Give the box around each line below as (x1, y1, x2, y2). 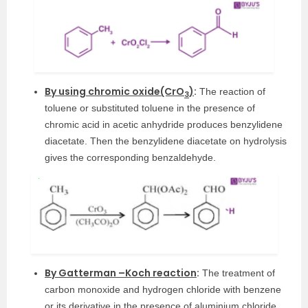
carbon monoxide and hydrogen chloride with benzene (45, 284, 281, 296)
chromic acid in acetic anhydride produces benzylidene (45, 119, 283, 131)
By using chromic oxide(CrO (45, 85, 184, 99)
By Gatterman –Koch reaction (45, 266, 197, 280)
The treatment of (199, 267, 275, 279)
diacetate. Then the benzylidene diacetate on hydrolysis (45, 135, 287, 147)
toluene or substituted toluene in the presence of (45, 102, 255, 114)
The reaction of (197, 86, 265, 98)
